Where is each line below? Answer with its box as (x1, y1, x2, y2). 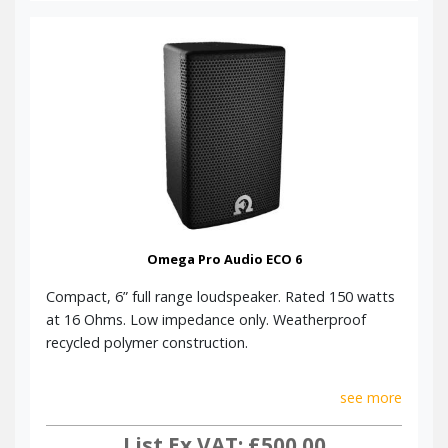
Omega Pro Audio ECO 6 (146, 249, 302, 268)
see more (340, 387, 402, 407)
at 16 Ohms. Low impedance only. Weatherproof (46, 309, 366, 329)
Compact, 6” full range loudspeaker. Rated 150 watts (46, 286, 395, 306)
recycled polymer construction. (46, 332, 248, 352)
